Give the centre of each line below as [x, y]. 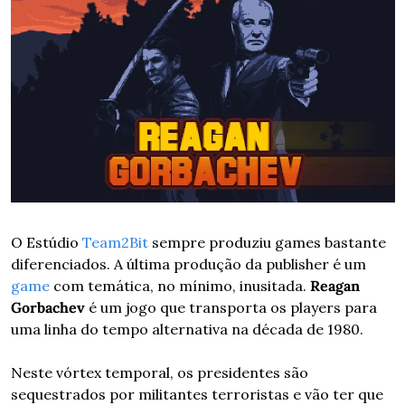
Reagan [334, 286]
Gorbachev [47, 308]
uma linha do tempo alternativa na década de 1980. [187, 330]
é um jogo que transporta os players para [231, 308]
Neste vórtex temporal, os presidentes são [159, 373]
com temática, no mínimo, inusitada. [179, 286]
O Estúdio [46, 243]
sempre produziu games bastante [267, 243]
